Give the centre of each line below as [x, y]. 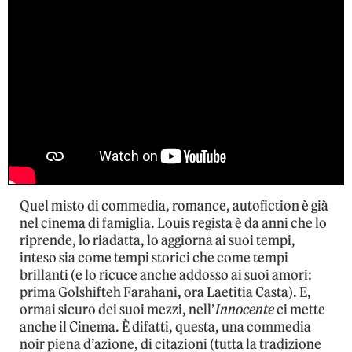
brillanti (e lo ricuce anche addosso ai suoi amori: [166, 275]
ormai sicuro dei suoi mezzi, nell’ [117, 310]
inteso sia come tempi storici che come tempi [154, 258]
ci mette [300, 310]
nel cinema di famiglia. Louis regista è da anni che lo [173, 224]
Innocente [245, 310]
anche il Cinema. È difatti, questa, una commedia [165, 327]
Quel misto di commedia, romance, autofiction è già [174, 206]
